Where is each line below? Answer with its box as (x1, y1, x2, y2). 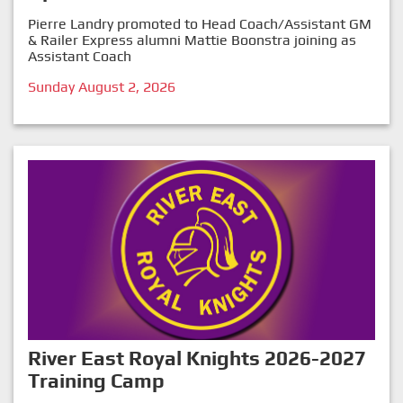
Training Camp (28, 369, 165, 393)
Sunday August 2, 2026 (28, 78, 175, 96)
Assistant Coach (28, 48, 131, 66)
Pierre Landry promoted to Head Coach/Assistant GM (28, 15, 372, 33)
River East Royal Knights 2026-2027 (28, 346, 366, 371)
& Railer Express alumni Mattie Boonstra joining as (28, 31, 356, 49)
